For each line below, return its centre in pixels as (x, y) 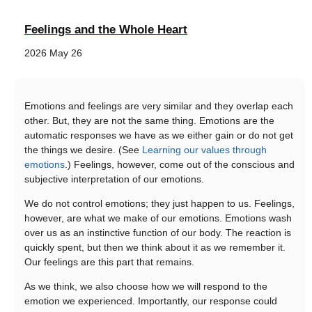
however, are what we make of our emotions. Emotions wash (158, 218)
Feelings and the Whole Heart (106, 29)
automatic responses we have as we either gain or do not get (159, 135)
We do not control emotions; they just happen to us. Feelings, (159, 204)
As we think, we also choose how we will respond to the (146, 287)
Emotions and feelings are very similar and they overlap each (159, 106)
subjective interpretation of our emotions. (114, 179)
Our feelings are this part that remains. (109, 262)
